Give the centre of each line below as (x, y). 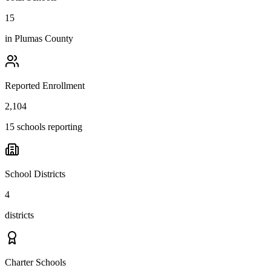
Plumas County (44, 39)
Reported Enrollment (45, 86)
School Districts (35, 174)
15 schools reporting (44, 127)
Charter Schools (35, 263)
